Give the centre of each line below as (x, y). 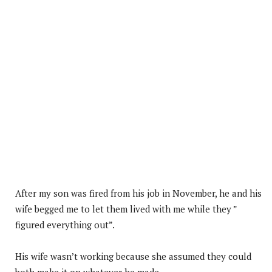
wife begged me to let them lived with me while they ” (126, 209)
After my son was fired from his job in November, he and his (138, 193)
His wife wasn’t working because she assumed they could (133, 256)
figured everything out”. (65, 224)
